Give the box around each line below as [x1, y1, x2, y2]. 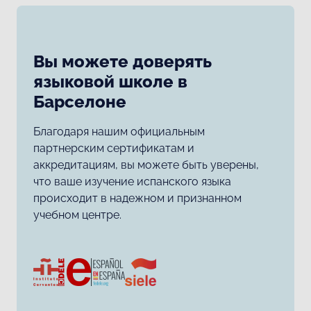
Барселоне [33, 92, 126, 112]
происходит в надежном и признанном [33, 191, 242, 205]
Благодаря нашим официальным [33, 124, 205, 138]
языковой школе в [33, 72, 187, 92]
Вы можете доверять [33, 51, 212, 72]
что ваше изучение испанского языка [33, 174, 231, 188]
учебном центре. [33, 208, 121, 221]
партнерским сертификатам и [33, 141, 194, 155]
